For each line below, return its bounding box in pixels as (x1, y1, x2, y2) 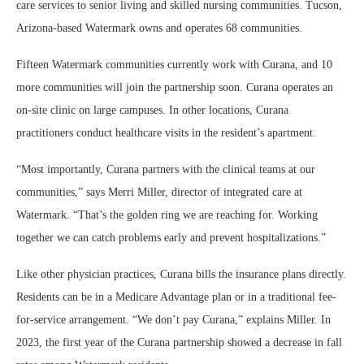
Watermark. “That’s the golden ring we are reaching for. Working (16, 209, 318, 221)
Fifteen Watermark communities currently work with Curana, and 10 (16, 58, 332, 71)
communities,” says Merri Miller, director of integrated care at (16, 186, 302, 198)
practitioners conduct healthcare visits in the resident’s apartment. (16, 127, 319, 139)
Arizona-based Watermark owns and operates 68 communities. (16, 22, 305, 34)
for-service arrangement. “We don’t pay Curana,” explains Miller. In (16, 314, 331, 326)
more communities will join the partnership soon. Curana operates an (16, 81, 333, 93)
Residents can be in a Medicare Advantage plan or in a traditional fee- (16, 291, 336, 303)
